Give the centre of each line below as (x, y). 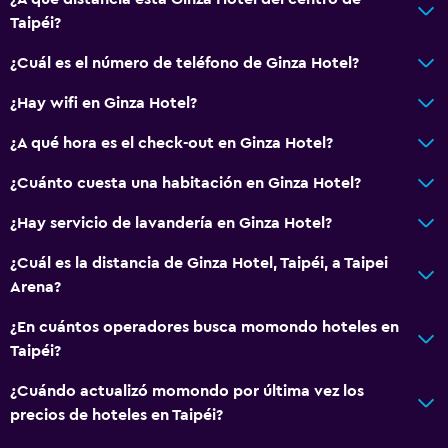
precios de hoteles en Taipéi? (116, 414)
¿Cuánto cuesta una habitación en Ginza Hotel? (185, 182)
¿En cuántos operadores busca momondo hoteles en (204, 326)
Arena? (35, 286)
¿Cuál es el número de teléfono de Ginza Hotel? (184, 62)
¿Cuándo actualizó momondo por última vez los (187, 390)
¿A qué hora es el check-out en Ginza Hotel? (171, 142)
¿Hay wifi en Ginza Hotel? (103, 102)
